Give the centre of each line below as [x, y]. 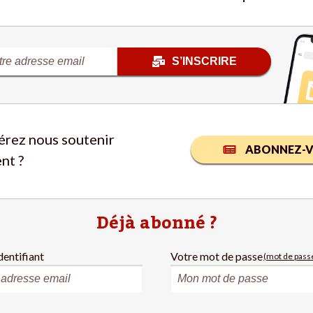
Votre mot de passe [217, 256]
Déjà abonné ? [156, 224]
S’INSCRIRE [204, 61]
